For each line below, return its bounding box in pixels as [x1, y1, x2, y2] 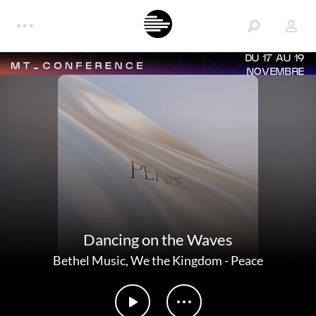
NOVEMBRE [246, 68, 305, 77]
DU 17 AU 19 [245, 54, 305, 63]
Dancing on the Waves [83, 230, 233, 249]
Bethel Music [53, 253, 126, 268]
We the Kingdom [130, 253, 222, 268]
